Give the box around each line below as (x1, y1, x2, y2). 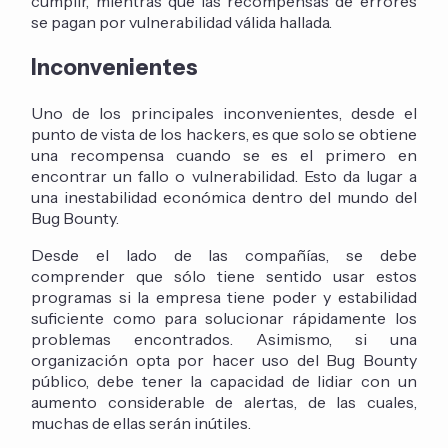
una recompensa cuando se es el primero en (31, 145, 417, 166)
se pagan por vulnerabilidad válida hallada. (31, 12, 333, 33)
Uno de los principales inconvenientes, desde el (31, 103, 417, 124)
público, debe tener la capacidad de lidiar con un (31, 371, 417, 392)
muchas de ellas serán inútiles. (31, 413, 252, 434)
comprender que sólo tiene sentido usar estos (31, 266, 417, 287)
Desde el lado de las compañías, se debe (31, 245, 417, 266)
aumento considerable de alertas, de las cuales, (31, 392, 417, 413)
